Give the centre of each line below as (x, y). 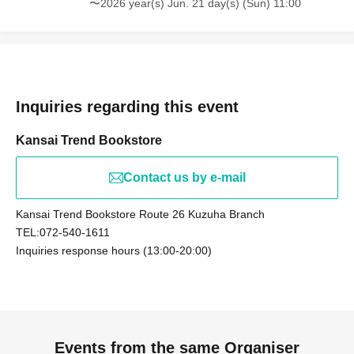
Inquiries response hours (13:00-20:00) (114, 250)
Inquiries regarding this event (127, 107)
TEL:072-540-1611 (63, 232)
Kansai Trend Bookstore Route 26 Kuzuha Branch (140, 214)
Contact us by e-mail (184, 177)
